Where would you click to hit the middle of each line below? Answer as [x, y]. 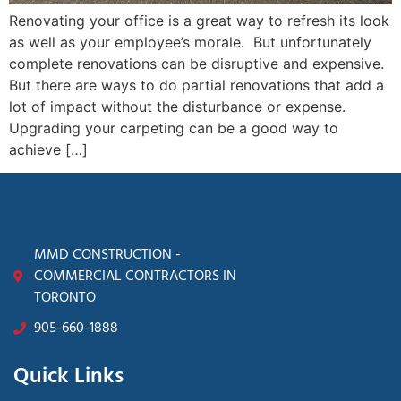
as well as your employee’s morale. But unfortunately [190, 42]
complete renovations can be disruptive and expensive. [199, 63]
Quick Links [68, 377]
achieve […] [48, 149]
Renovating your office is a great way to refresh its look [199, 20]
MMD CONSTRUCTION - [107, 256]
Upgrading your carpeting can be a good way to [174, 128]
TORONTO [64, 299]
